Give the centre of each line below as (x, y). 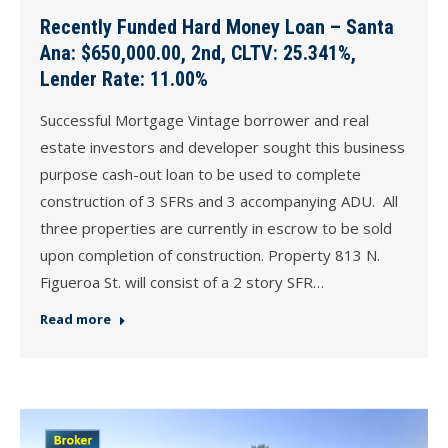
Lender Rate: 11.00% (124, 79)
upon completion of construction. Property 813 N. (210, 255)
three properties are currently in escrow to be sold (216, 228)
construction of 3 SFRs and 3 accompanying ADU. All (219, 201)
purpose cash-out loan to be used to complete (200, 174)
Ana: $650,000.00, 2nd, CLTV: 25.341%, (198, 53)
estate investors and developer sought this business (222, 147)
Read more (75, 319)
